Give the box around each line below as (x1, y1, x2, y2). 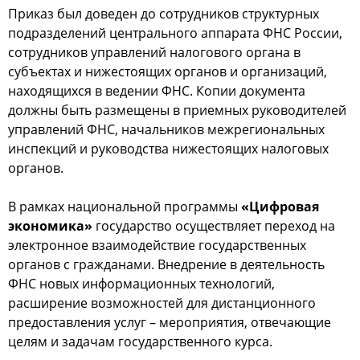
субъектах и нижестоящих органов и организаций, (8, 62, 327, 80)
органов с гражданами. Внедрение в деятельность (8, 255, 325, 273)
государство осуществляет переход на (96, 216, 335, 235)
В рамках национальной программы (8, 197, 241, 215)
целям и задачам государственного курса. (8, 332, 272, 350)
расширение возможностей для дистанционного (8, 293, 316, 312)
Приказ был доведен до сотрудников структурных (8, 4, 319, 22)
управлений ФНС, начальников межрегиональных (8, 120, 325, 138)
